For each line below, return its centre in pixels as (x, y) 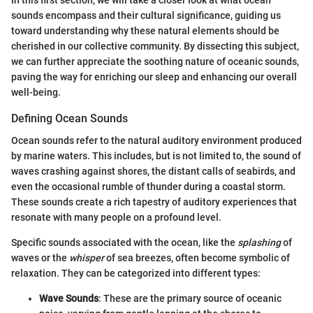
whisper (87, 258)
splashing (259, 243)
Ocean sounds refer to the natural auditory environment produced (156, 141)
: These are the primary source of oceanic (190, 299)
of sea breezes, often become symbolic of (197, 258)
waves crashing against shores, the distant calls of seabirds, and (153, 172)
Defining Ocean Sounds (70, 118)
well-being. (36, 92)
